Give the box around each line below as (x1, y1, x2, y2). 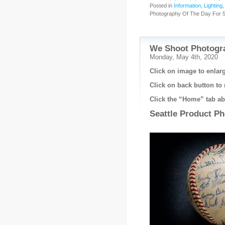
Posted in (149, 3, 174, 9)
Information (173, 3, 201, 9)
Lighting (203, 3, 222, 9)
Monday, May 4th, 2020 (149, 53, 218, 61)
